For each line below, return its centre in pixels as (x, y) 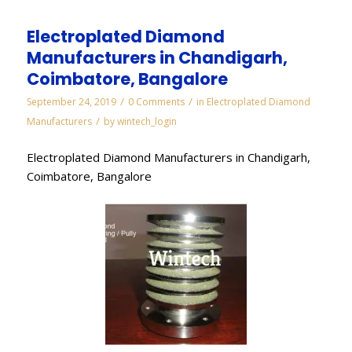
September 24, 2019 (71, 102)
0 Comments (156, 102)
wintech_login (147, 122)
